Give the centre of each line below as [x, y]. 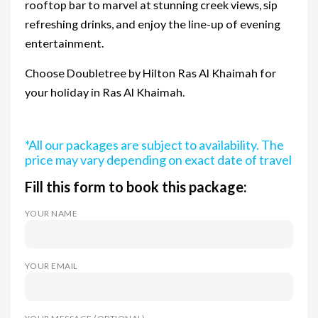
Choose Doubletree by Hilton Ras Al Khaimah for [150, 72]
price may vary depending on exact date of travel [158, 159]
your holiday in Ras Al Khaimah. [105, 92]
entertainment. [64, 43]
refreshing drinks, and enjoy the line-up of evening [153, 23]
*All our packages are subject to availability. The [154, 144]
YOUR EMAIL [51, 265]
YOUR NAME [51, 213]
